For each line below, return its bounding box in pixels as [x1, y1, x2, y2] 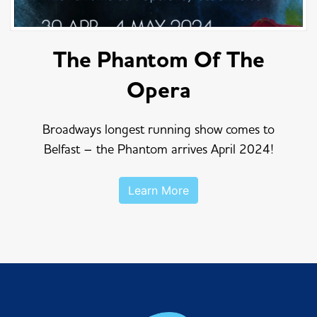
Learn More [128, 183, 189, 197]
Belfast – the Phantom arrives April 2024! [43, 141, 274, 157]
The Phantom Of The [52, 45, 265, 75]
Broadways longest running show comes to [42, 121, 275, 137]
